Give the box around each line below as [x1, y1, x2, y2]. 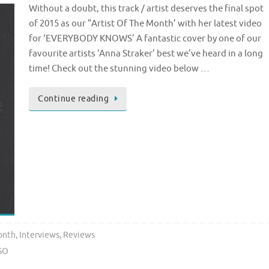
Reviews [62, 229, 95, 240]
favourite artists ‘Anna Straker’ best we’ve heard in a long [29, 47, 263, 59]
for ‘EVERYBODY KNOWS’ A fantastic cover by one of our [29, 32, 261, 44]
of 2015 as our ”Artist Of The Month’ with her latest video [29, 17, 262, 29]
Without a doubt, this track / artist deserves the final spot [29, 2, 264, 14]
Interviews [19, 229, 59, 240]
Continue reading [38, 93, 109, 104]
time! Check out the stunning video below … [29, 62, 210, 74]
